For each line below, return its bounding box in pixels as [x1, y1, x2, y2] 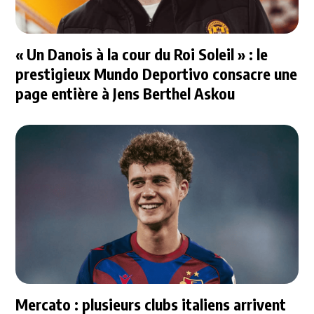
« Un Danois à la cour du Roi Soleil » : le [15, 44, 268, 64]
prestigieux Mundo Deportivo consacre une [15, 64, 298, 84]
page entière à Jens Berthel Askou [15, 83, 235, 104]
